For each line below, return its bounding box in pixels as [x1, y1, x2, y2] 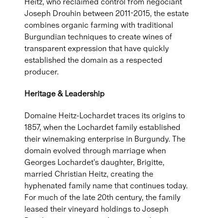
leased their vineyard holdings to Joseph [24, 204, 168, 214]
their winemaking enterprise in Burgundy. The [24, 134, 185, 144]
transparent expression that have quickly [24, 43, 169, 53]
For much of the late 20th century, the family [24, 192, 181, 202]
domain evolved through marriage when [24, 145, 166, 155]
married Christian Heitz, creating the [24, 169, 153, 179]
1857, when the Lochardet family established [24, 122, 181, 132]
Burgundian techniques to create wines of [24, 32, 172, 41]
